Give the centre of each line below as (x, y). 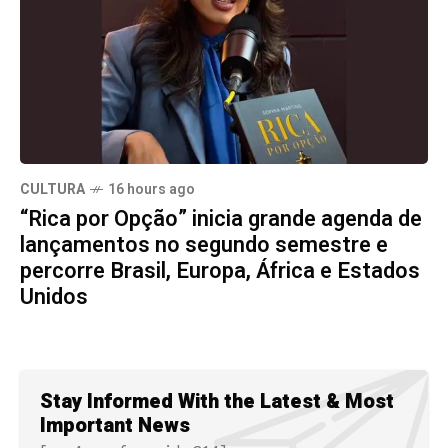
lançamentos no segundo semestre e (204, 245)
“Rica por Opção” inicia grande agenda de (221, 219)
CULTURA (52, 190)
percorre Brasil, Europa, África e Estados (220, 271)
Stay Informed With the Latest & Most (217, 402)
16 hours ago (151, 190)
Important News (115, 426)
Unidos (54, 297)
